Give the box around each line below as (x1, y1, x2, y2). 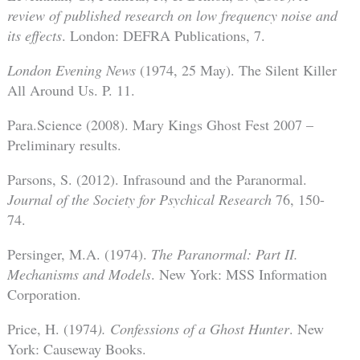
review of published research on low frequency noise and (6, 5, 337, 25)
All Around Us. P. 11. (6, 80, 135, 100)
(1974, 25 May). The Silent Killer (139, 59, 337, 80)
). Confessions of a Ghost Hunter (96, 319, 289, 339)
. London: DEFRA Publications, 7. (61, 25, 265, 45)
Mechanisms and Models (6, 264, 151, 284)
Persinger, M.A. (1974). (6, 244, 151, 264)
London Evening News (6, 59, 140, 80)
